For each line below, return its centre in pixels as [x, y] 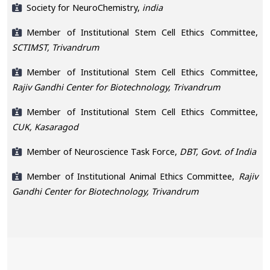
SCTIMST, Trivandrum [56, 47]
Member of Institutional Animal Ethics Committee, [131, 176]
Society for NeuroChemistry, [83, 7]
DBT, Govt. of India [217, 151]
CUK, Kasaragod [46, 127]
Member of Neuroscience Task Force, [102, 151]
